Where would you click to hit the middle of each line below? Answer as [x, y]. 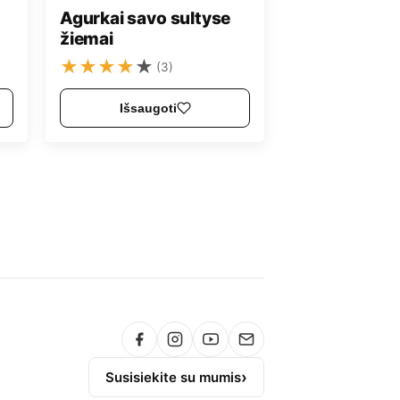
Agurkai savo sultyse [146, 18]
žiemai [87, 38]
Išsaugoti [148, 108]
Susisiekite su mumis [173, 378]
